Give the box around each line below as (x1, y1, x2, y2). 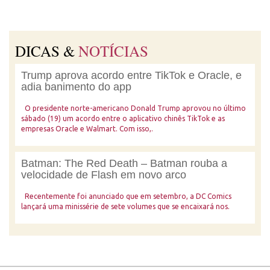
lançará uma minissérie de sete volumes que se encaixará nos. (21, 202, 230, 210)
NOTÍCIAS (78, 41, 148, 61)
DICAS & (15, 41, 78, 61)
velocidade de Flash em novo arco (21, 169, 186, 181)
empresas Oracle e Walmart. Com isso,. (21, 125, 153, 133)
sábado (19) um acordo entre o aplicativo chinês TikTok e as (21, 115, 225, 122)
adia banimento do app (21, 81, 131, 93)
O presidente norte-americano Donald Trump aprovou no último (21, 104, 246, 112)
